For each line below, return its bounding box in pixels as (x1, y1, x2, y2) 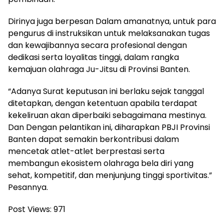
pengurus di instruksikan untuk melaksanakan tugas (8, 27, 210, 39)
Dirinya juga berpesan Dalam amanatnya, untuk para (8, 15, 216, 27)
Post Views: (8, 203, 51, 215)
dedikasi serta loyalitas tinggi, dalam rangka (8, 51, 179, 63)
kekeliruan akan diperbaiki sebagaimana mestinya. (8, 109, 206, 121)
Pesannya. (8, 181, 48, 193)
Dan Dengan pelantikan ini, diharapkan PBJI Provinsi (8, 121, 210, 133)
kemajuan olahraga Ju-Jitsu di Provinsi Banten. (8, 63, 190, 75)
